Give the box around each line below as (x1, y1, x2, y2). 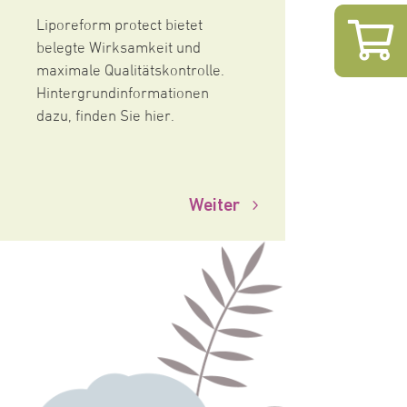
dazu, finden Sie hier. (35, 108, 174, 127)
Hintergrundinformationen (35, 85, 209, 104)
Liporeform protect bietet (35, 17, 203, 36)
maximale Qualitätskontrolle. (35, 63, 224, 82)
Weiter (188, 194, 240, 215)
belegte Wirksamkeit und (35, 40, 201, 59)
